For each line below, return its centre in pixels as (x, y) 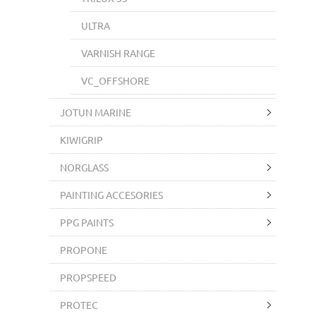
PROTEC (79, 304)
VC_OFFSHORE (115, 80)
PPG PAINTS (86, 222)
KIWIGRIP (81, 139)
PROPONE (83, 249)
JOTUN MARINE (95, 112)
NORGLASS (84, 167)
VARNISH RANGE (118, 53)
